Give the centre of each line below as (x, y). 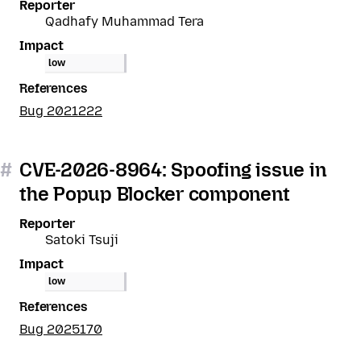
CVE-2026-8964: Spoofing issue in (173, 170)
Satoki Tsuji (82, 240)
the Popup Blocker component (155, 194)
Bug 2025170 (61, 329)
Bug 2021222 (61, 111)
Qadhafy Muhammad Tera (124, 21)
